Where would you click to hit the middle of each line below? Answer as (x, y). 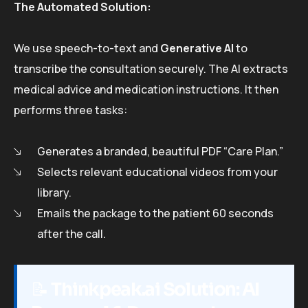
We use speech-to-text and (87, 48)
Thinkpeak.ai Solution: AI (155, 289)
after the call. (71, 233)
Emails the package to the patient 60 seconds (155, 213)
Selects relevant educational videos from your (157, 172)
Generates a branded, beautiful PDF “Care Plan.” (160, 151)
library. (54, 192)
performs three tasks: (70, 110)
